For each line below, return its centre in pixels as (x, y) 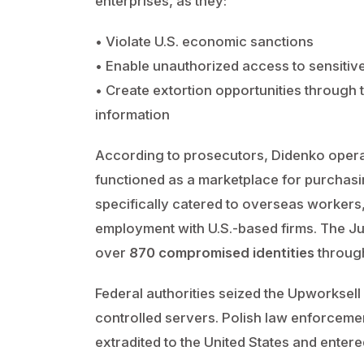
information (132, 115)
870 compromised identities (222, 253)
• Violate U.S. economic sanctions (204, 41)
